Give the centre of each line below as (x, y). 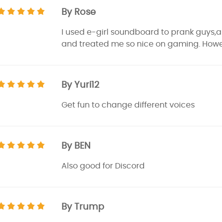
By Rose (79, 12)
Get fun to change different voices (128, 105)
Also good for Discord (103, 166)
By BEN (76, 145)
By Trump (83, 206)
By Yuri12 (80, 84)
